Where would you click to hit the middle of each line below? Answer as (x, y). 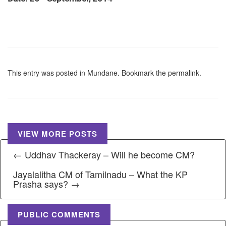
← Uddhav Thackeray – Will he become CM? (104, 155)
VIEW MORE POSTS (58, 134)
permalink (184, 73)
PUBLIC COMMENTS (59, 215)
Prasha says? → (46, 184)
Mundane (102, 73)
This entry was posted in (47, 73)
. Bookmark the (143, 73)
